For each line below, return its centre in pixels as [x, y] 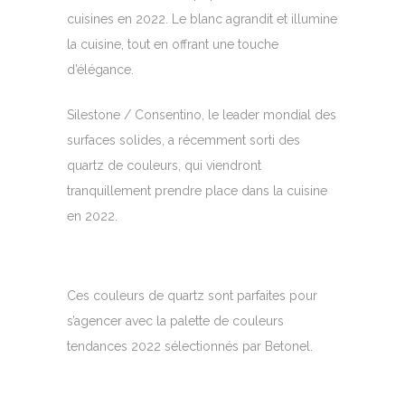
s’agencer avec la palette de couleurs [175, 321]
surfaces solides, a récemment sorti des [184, 140]
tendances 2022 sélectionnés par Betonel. [190, 346]
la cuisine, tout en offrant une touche [173, 44]
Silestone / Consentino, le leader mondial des [202, 115]
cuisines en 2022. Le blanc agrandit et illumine [202, 19]
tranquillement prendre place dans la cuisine [197, 191]
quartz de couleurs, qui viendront [164, 165]
